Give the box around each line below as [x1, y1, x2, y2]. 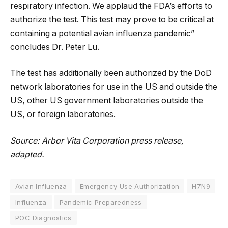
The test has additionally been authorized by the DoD [10, 68, 212, 78]
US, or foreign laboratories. [10, 109, 116, 120]
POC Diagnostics [15, 213, 72, 222]
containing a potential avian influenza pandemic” [10, 28, 194, 38]
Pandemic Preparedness [59, 197, 142, 206]
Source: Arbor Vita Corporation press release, [10, 135, 184, 146]
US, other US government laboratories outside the [10, 96, 203, 106]
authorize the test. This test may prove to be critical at [10, 14, 214, 24]
